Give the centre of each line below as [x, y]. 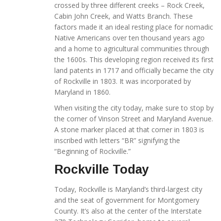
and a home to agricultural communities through [132, 49]
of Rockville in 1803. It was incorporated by [123, 81]
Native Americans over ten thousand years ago [129, 38]
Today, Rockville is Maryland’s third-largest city [128, 189]
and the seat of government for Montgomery [127, 200]
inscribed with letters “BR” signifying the [117, 141]
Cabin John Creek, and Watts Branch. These [124, 16]
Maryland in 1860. [82, 92]
